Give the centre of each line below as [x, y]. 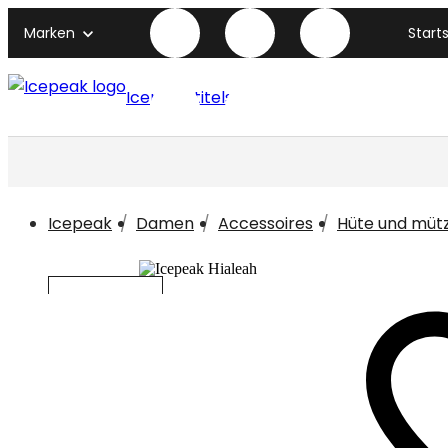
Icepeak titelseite [194, 97]
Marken [49, 33]
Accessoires [265, 223]
